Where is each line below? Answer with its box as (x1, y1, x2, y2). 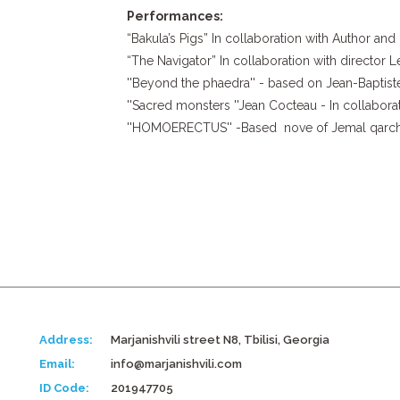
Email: (39, 357, 75, 371)
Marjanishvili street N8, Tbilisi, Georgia (111, 333, 329, 346)
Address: (39, 333, 93, 346)
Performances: (126, 9, 223, 23)
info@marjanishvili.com (111, 357, 242, 371)
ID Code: (39, 381, 89, 395)
